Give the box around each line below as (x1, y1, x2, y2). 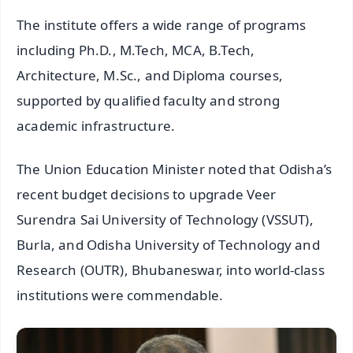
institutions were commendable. (17, 285, 224, 304)
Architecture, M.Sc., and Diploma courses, (17, 65, 283, 84)
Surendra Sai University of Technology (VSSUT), (17, 210, 314, 229)
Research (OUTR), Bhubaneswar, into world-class (17, 260, 325, 279)
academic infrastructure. (17, 116, 176, 135)
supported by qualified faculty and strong (17, 91, 280, 110)
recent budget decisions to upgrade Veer (17, 184, 277, 203)
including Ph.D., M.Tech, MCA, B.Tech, (17, 40, 255, 59)
